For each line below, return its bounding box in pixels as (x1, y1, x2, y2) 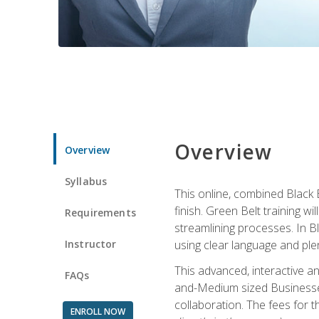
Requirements (65, 205, 136, 219)
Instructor (65, 236, 117, 251)
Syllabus (65, 174, 108, 188)
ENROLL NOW (70, 305, 125, 318)
